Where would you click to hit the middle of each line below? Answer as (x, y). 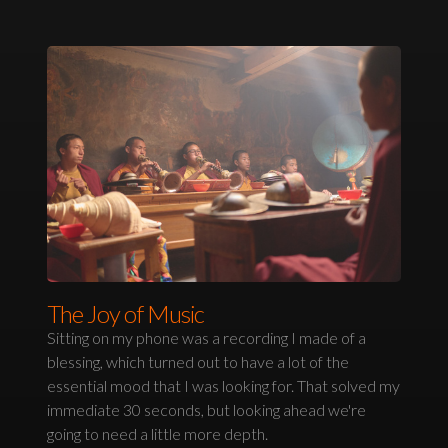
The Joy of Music (126, 314)
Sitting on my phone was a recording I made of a (207, 338)
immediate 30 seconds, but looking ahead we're (207, 410)
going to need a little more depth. (158, 434)
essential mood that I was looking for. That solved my (224, 386)
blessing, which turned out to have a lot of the (198, 362)
